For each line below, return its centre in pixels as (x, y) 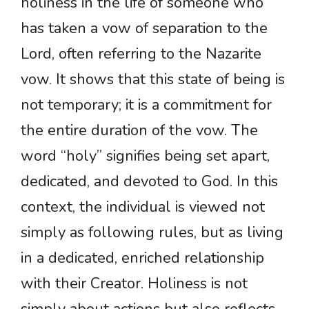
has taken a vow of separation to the (144, 29)
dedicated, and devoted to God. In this (149, 182)
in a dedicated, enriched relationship (142, 258)
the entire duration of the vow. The (139, 131)
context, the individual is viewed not (143, 207)
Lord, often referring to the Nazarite (141, 54)
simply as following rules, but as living (152, 233)
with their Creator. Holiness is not (134, 284)
